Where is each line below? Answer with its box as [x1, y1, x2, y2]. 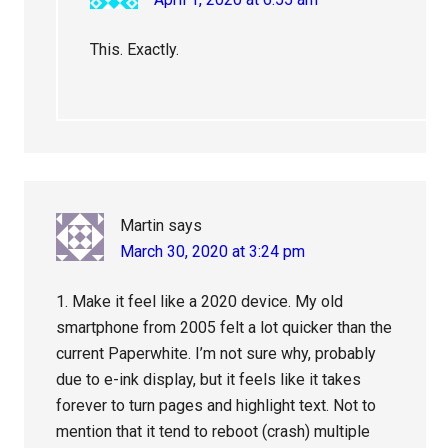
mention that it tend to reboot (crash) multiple [56, 422, 371, 442]
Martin [120, 216, 165, 236]
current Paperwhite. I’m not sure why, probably [56, 344, 377, 364]
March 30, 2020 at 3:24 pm [120, 242, 306, 262]
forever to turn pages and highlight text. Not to [56, 396, 377, 416]
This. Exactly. [90, 40, 180, 60]
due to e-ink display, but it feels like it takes [56, 370, 362, 390]
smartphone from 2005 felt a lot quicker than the [56, 318, 393, 338]
